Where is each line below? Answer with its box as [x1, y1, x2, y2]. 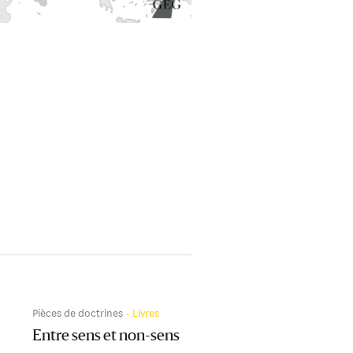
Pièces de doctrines [32, 303, 123, 320]
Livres [132, 303, 159, 320]
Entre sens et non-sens [32, 328, 180, 344]
